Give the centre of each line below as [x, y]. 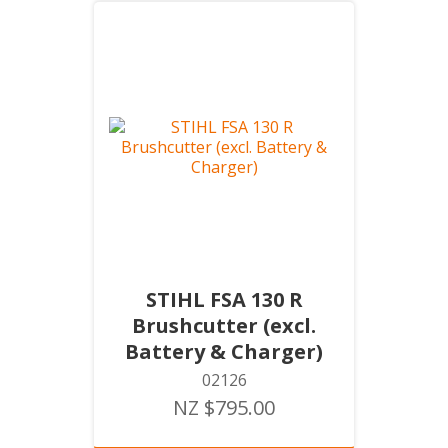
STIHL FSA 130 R [224, 299]
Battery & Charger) [224, 351]
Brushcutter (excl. [224, 325]
